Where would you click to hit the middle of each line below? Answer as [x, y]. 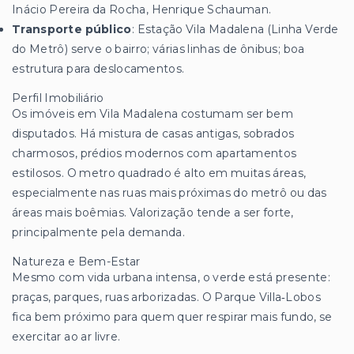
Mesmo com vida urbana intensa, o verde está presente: [171, 277]
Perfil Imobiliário [58, 98]
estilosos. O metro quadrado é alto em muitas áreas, [159, 173]
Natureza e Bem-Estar [76, 261]
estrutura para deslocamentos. [98, 68]
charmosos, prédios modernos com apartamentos [154, 153]
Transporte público [72, 29]
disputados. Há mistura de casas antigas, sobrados [153, 133]
